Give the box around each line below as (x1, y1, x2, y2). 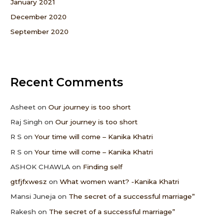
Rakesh (10, 207, 37, 216)
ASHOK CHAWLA (10, 162, 71, 171)
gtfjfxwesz (10, 178, 47, 185)
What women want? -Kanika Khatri (60, 178, 180, 185)
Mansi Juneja (10, 192, 56, 201)
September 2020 (10, 28, 69, 36)
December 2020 (10, 13, 67, 21)
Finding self (83, 162, 123, 171)
